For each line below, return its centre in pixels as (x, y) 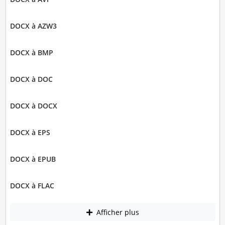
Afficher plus (117, 212)
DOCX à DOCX (33, 106)
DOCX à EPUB (33, 159)
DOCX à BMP (31, 53)
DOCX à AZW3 (33, 26)
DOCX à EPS (30, 133)
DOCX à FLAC (32, 186)
